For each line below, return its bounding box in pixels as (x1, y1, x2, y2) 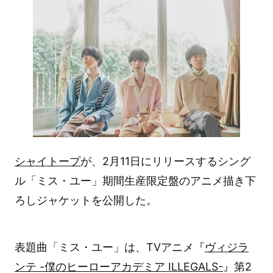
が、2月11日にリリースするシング (80, 154, 250, 168)
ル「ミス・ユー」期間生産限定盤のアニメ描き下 (14, 174, 256, 187)
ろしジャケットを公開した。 (14, 193, 157, 207)
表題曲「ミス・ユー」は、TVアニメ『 (14, 240, 205, 253)
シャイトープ (14, 154, 80, 168)
